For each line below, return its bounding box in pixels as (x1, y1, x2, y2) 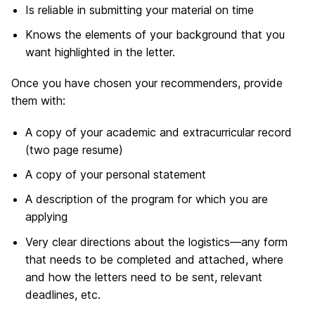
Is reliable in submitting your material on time (25, 2, 254, 17)
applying (25, 210, 67, 224)
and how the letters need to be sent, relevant (25, 269, 262, 284)
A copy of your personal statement (25, 167, 206, 181)
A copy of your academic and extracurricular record (25, 124, 292, 139)
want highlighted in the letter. (25, 45, 175, 60)
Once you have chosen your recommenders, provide (11, 76, 283, 91)
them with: (11, 94, 65, 108)
